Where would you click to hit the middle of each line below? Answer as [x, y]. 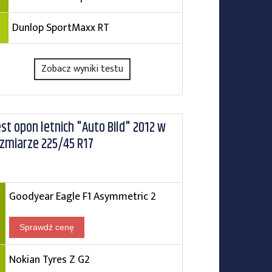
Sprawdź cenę [46, 227]
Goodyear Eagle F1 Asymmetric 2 [82, 196]
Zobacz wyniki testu [83, 69]
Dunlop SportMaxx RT [60, 28]
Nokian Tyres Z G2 [49, 260]
